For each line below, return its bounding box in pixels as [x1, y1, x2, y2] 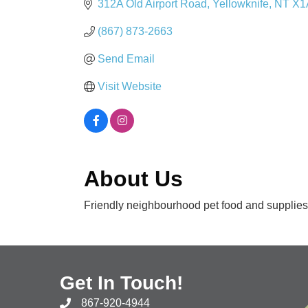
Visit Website [98, 80, 162, 92]
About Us [84, 166, 183, 191]
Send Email [98, 52, 155, 65]
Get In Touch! [60, 272, 183, 294]
